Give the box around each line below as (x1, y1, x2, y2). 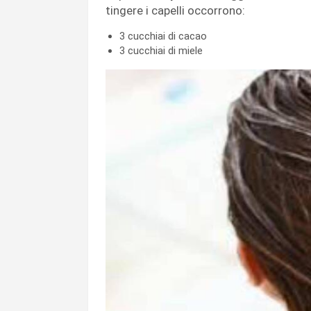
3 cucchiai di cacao (119, 30, 207, 43)
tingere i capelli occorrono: (106, 3, 245, 18)
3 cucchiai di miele (119, 44, 203, 58)
